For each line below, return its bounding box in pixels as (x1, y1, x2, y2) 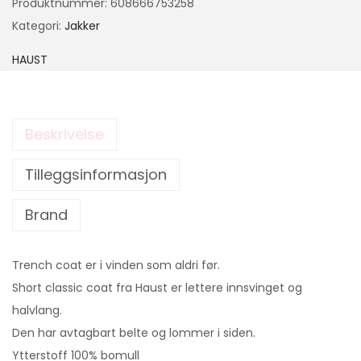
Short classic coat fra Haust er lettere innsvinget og (12, 279, 302, 296)
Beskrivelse (25, 123, 104, 144)
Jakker (64, 17, 100, 34)
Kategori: (12, 17, 64, 34)
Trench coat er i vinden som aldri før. (12, 256, 220, 273)
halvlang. (12, 301, 62, 318)
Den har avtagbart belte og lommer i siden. (12, 324, 255, 341)
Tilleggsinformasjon (25, 164, 167, 185)
